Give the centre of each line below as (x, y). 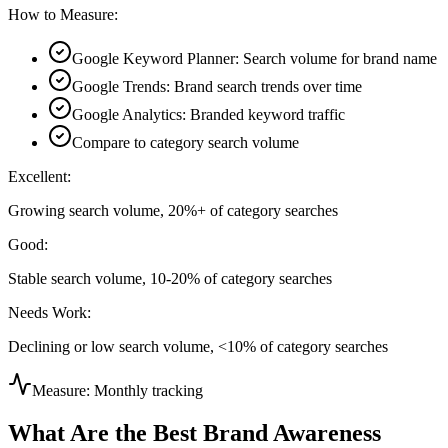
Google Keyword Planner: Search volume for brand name (254, 59)
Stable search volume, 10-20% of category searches (170, 279)
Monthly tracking (148, 391)
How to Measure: (63, 15)
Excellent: (39, 177)
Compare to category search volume (185, 143)
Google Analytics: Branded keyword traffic (208, 115)
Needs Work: (49, 313)
